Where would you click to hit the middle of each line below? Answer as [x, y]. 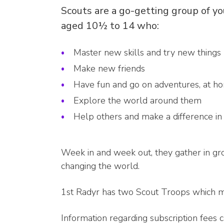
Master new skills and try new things [147, 53]
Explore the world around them [137, 101]
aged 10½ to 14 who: [110, 26]
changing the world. [100, 166]
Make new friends [109, 69]
